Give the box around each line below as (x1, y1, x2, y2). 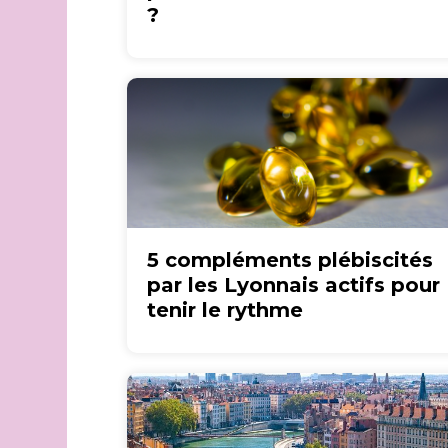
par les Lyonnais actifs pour (147, 273, 441, 297)
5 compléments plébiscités (147, 248, 434, 272)
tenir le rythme (147, 298, 304, 322)
